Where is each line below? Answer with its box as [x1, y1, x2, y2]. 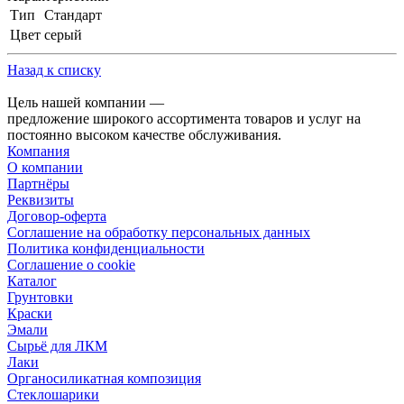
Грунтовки [7, 289, 73, 306]
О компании [7, 160, 83, 176]
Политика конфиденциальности [7, 241, 205, 257]
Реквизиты [7, 192, 74, 208]
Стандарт [44, 7, 102, 23]
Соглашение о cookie [7, 257, 135, 273]
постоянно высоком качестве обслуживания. [7, 127, 281, 143]
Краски [7, 306, 52, 322]
